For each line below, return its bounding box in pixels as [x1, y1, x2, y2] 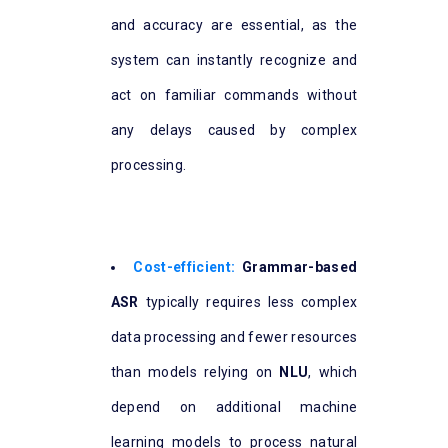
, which [308, 364, 358, 381]
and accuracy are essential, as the [110, 17, 358, 34]
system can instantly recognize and [110, 52, 358, 69]
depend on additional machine [110, 399, 358, 416]
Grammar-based [242, 259, 358, 276]
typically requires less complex [138, 294, 358, 311]
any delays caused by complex [110, 122, 358, 139]
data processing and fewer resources [110, 329, 358, 346]
